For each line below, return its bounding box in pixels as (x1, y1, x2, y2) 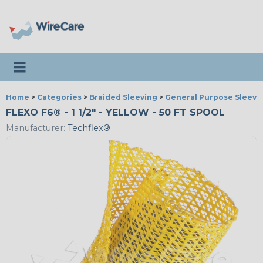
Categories (37, 93, 82, 102)
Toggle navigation (11, 57, 96, 69)
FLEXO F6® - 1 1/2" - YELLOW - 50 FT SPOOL (6, 107, 225, 118)
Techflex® (65, 123, 110, 134)
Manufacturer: (6, 123, 65, 134)
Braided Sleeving (89, 93, 157, 102)
